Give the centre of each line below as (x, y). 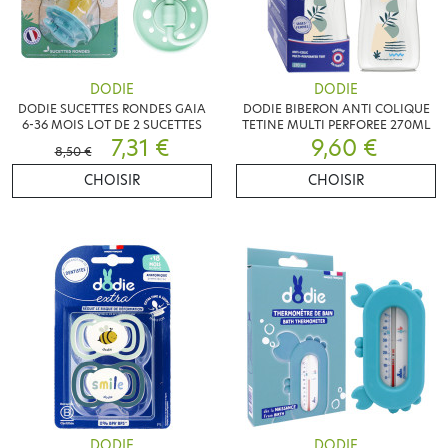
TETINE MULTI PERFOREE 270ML (336, 124)
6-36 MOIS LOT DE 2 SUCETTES (112, 124)
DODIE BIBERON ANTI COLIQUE (336, 108)
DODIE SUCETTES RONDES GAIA (112, 108)
